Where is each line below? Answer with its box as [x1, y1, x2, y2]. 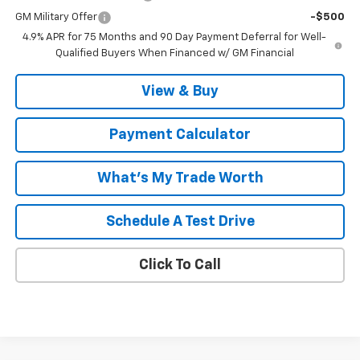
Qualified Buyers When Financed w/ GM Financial [55, 48, 294, 59]
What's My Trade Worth [96, 171, 264, 186]
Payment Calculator [109, 128, 251, 143]
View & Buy [141, 84, 219, 100]
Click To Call [139, 258, 221, 273]
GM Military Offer [14, 12, 97, 23]
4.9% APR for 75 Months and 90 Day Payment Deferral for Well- [22, 32, 327, 43]
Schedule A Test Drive [105, 215, 255, 230]
